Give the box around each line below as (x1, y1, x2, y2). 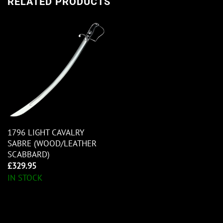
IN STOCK (7, 172, 42, 183)
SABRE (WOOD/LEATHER (7, 137, 97, 149)
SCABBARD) (7, 148, 50, 160)
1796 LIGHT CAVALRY (7, 126, 84, 138)
